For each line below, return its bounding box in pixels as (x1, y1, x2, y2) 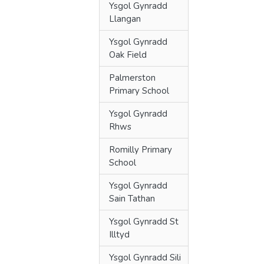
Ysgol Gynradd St (109, 216, 179, 227)
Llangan (109, 13, 141, 25)
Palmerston (109, 72, 156, 84)
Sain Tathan (109, 193, 155, 204)
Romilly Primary (109, 144, 172, 156)
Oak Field (109, 49, 147, 61)
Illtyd (109, 229, 130, 240)
